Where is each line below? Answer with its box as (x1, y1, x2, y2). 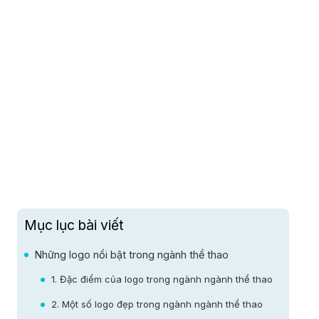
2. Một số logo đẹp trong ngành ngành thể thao (51, 298, 263, 310)
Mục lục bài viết (24, 216, 124, 234)
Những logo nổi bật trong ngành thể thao (35, 249, 229, 261)
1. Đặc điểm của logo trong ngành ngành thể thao (51, 273, 273, 286)
